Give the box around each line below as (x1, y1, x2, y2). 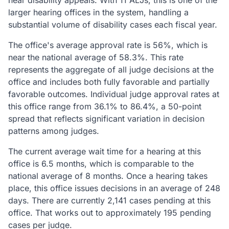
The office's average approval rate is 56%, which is (8, 40, 208, 50)
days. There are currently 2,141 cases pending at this (8, 195, 211, 205)
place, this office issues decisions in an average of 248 (8, 183, 220, 193)
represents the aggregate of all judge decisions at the (8, 64, 214, 75)
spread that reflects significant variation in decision (8, 113, 204, 124)
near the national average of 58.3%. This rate (8, 52, 184, 62)
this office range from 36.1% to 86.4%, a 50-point (8, 101, 201, 111)
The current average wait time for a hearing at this (8, 146, 201, 156)
